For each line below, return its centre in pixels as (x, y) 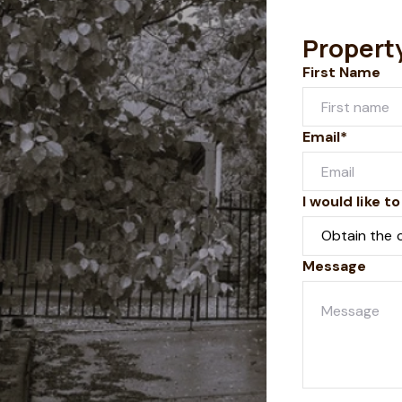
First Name (342, 72)
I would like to (351, 201)
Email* (325, 137)
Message (335, 266)
